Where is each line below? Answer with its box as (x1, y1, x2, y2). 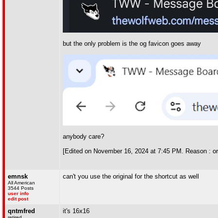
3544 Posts (8, 185, 34, 191)
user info (8, 191, 29, 196)
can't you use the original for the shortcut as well (63, 173, 199, 180)
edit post (8, 196, 28, 201)
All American (8, 180, 35, 185)
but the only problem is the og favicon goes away (63, 40, 201, 48)
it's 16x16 (63, 207, 90, 215)
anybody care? (63, 133, 104, 141)
